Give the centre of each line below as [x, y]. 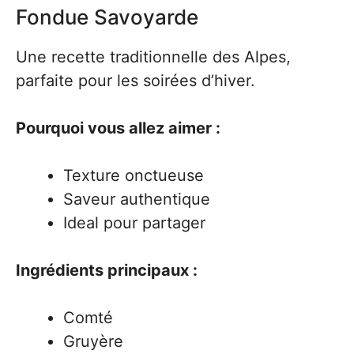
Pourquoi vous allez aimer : [118, 128]
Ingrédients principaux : [107, 270]
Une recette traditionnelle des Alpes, [153, 57]
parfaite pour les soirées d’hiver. [136, 81]
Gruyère [93, 341]
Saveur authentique [137, 199]
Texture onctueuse [134, 175]
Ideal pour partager [134, 223]
